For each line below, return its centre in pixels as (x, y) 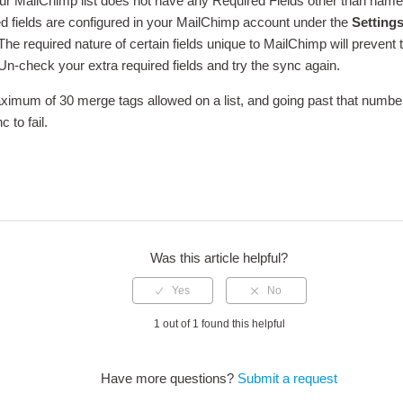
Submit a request (288, 379)
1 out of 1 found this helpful (219, 324)
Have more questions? (170, 379)
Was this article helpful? (219, 258)
